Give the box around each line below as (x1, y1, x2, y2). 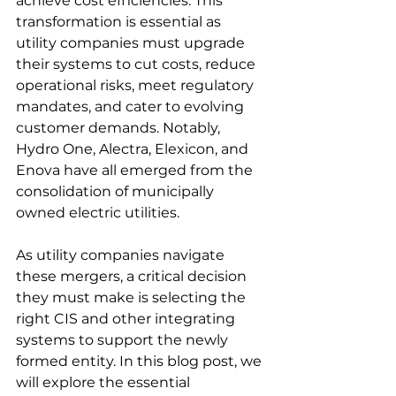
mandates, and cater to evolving (16, 98, 247, 115)
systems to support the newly (16, 331, 232, 348)
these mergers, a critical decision (16, 268, 250, 285)
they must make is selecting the (16, 289, 249, 306)
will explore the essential (16, 374, 194, 391)
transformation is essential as (16, 13, 225, 30)
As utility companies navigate (16, 247, 228, 263)
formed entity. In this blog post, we (16, 353, 265, 369)
